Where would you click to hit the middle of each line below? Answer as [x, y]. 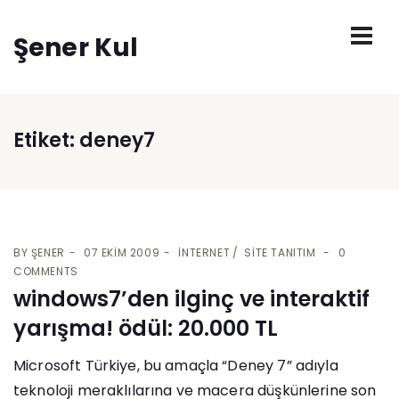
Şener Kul [76, 47]
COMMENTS [46, 272]
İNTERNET [204, 253]
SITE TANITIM [280, 253]
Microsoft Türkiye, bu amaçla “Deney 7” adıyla [176, 366]
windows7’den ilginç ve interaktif [191, 299]
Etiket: [46, 141]
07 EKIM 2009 [122, 253]
